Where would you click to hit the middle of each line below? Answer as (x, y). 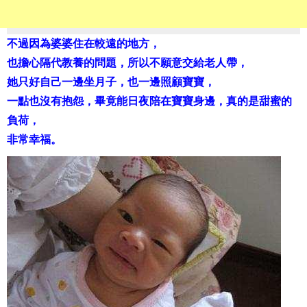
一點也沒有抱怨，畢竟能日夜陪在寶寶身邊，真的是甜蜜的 (149, 101)
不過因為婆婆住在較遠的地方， (84, 44)
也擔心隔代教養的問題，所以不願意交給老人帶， (127, 63)
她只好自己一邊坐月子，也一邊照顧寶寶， (111, 82)
